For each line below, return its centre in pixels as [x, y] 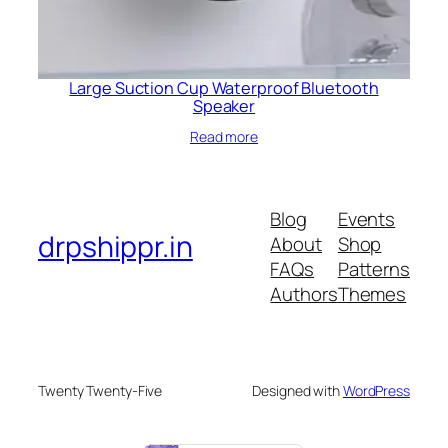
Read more [224, 136]
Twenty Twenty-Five [100, 390]
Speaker [224, 105]
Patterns [373, 269]
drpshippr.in [115, 246]
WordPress [376, 390]
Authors [304, 294]
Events [366, 219]
